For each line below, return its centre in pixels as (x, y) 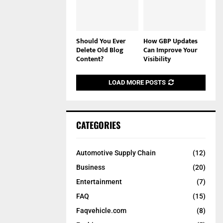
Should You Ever (101, 41)
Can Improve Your (170, 50)
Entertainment (99, 181)
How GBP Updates (170, 41)
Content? (90, 59)
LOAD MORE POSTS (137, 82)
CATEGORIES (98, 125)
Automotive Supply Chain (116, 153)
